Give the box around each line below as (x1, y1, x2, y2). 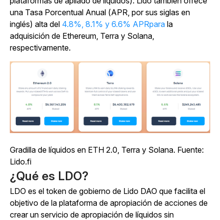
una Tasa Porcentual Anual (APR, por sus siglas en (10, 7, 190, 17)
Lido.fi (10, 156, 31, 166)
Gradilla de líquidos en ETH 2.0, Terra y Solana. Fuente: (10, 144, 204, 155)
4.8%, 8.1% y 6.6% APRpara (62, 19, 165, 29)
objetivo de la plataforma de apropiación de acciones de (10, 197, 208, 208)
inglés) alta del (10, 19, 62, 29)
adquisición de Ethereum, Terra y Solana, (10, 30, 154, 41)
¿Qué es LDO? (10, 168, 88, 183)
